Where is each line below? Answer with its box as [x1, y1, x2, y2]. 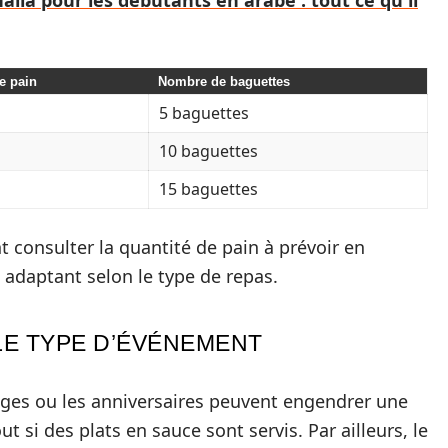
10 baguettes [159, 140, 258, 163]
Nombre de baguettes [158, 74, 290, 90]
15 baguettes [159, 178, 258, 201]
